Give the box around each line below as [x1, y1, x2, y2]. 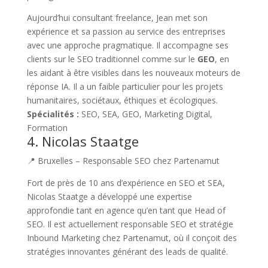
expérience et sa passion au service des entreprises [26, 25, 226, 37]
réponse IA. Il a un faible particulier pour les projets [26, 80, 223, 92]
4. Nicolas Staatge [26, 132, 139, 150]
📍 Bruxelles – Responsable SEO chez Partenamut [26, 154, 220, 166]
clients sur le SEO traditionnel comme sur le [26, 53, 197, 65]
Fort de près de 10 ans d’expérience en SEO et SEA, [26, 176, 225, 188]
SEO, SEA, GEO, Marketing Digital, [78, 108, 212, 120]
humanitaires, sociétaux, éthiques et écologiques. [26, 94, 218, 106]
